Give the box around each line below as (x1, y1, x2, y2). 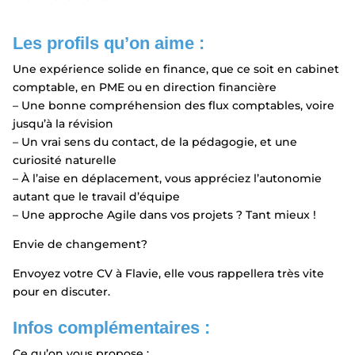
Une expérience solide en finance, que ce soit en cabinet (12, 61, 339, 76)
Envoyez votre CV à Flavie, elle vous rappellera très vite (12, 265, 324, 281)
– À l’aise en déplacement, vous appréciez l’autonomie (12, 170, 322, 185)
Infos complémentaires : (12, 317, 210, 338)
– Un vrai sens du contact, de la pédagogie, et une (12, 134, 297, 149)
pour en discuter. (12, 284, 110, 299)
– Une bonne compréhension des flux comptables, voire (12, 97, 334, 113)
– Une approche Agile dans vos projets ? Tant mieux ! (12, 207, 316, 222)
